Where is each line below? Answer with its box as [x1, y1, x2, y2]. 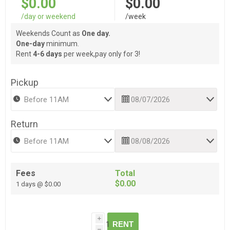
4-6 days [33, 50, 62, 59]
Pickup [11, 77, 39, 88]
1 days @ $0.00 [16, 180, 61, 188]
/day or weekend [21, 12, 75, 21]
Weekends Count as [16, 29, 82, 38]
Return [11, 119, 38, 130]
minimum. [45, 40, 79, 48]
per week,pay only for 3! [62, 50, 140, 59]
